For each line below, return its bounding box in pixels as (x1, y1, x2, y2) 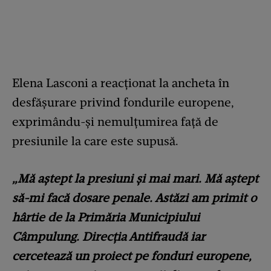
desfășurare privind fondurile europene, (12, 95, 234, 110)
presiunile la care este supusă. (12, 134, 178, 149)
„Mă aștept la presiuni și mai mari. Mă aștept (12, 171, 258, 186)
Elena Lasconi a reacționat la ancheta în (12, 76, 229, 91)
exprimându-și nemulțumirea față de (12, 114, 218, 129)
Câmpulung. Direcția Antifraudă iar (12, 229, 205, 244)
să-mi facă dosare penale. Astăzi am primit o (12, 191, 256, 206)
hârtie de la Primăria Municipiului (12, 210, 200, 225)
